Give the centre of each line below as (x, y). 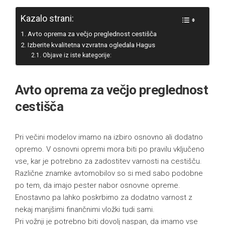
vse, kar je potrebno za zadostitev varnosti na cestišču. (108, 161)
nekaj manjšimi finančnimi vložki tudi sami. (85, 209)
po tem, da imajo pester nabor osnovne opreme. (98, 185)
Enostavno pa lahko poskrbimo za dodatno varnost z (104, 197)
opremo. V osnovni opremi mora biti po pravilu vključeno (110, 149)
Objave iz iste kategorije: (77, 55)
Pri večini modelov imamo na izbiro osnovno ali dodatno (109, 137)
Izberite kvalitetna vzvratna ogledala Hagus (91, 44)
